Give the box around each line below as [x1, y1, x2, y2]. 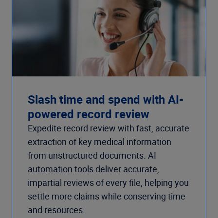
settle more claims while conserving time [28, 190, 185, 202]
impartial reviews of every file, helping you [28, 177, 189, 189]
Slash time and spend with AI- [28, 91, 183, 108]
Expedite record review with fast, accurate [28, 122, 189, 134]
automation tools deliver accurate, [28, 163, 159, 175]
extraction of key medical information [28, 136, 171, 148]
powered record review [28, 106, 149, 122]
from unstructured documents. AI [28, 149, 156, 162]
